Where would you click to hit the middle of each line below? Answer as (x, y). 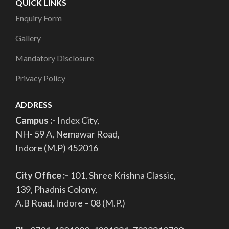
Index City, (78, 120)
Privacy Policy (40, 78)
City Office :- (43, 175)
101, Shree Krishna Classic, (123, 175)
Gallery (28, 38)
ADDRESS (34, 104)
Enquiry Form (39, 18)
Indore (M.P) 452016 (57, 147)
